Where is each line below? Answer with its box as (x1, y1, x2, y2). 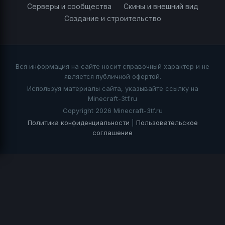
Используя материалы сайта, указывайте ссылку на (27, 84, 198, 93)
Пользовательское (136, 119, 198, 127)
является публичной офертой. (64, 72, 161, 81)
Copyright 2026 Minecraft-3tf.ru (62, 106, 163, 115)
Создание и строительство (64, 14, 161, 23)
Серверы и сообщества (27, 2, 111, 11)
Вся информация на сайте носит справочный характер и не (16, 62, 209, 71)
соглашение (92, 129, 133, 137)
